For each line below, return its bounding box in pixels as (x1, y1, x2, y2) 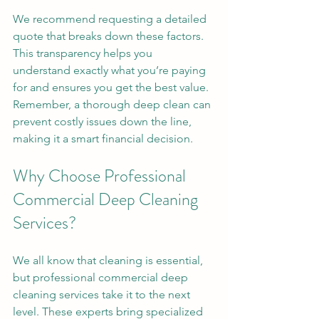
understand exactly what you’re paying (13, 63, 209, 77)
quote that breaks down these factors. (13, 28, 206, 43)
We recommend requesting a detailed (13, 11, 209, 26)
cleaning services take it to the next (13, 287, 193, 301)
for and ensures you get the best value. (13, 80, 211, 94)
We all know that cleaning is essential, (13, 253, 206, 267)
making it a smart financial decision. (13, 131, 193, 145)
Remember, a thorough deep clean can (13, 97, 214, 111)
